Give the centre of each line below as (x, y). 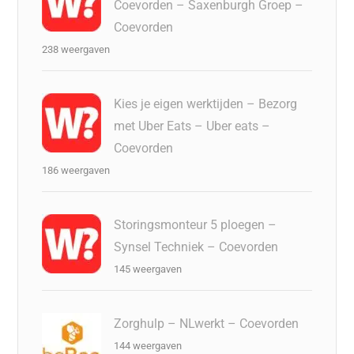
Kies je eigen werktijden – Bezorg (206, 104)
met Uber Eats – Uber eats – (192, 126)
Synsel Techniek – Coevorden (196, 247)
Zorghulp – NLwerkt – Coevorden (207, 323)
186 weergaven (76, 170)
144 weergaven (148, 345)
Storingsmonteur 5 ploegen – (196, 224)
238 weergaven (76, 49)
